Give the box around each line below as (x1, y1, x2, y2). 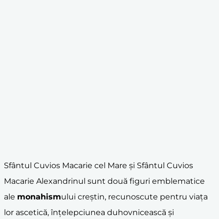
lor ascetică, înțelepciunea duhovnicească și (4, 207, 174, 217)
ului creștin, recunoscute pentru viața (61, 192, 208, 201)
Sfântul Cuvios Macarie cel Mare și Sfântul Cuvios (4, 160, 193, 170)
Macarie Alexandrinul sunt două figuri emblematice (4, 176, 205, 186)
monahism (17, 192, 61, 201)
